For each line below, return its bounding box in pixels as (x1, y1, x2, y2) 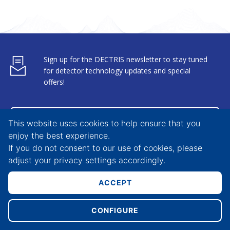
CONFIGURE (91, 206, 139, 215)
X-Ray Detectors (12, 177, 79, 187)
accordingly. (116, 155, 165, 165)
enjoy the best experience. (8, 130, 110, 141)
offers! (43, 76, 65, 87)
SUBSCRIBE (93, 113, 137, 123)
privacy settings (54, 155, 116, 165)
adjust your (8, 155, 54, 165)
